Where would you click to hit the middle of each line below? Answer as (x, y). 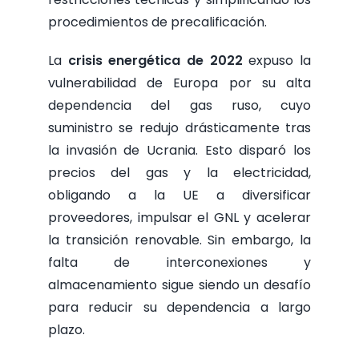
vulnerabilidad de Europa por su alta (179, 83)
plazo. (66, 330)
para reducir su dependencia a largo (179, 308)
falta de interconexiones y (179, 263)
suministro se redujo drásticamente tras (179, 128)
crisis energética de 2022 (155, 61)
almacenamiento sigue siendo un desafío (179, 285)
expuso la (277, 61)
